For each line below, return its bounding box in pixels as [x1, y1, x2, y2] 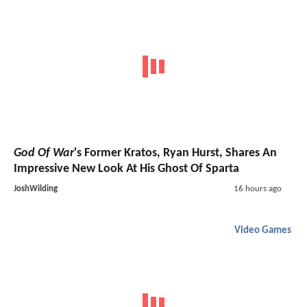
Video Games [234, 225, 291, 236]
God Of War [14, 147, 74, 160]
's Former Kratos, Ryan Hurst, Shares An [74, 147, 277, 160]
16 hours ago [233, 184, 282, 194]
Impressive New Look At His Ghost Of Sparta [14, 162, 239, 176]
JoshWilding [14, 184, 58, 194]
